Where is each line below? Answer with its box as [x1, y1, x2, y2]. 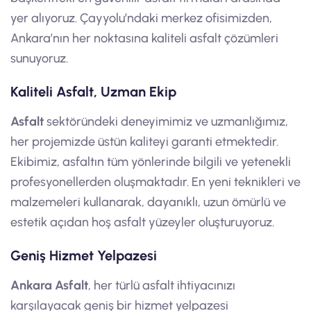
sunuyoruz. [10, 50, 68, 66]
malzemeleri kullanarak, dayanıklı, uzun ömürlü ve [10, 194, 286, 210]
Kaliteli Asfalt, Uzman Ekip [10, 83, 176, 100]
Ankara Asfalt [10, 277, 88, 293]
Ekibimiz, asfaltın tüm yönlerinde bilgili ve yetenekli [10, 153, 291, 169]
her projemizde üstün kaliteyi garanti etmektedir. [10, 133, 278, 149]
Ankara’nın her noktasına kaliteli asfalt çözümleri [10, 30, 278, 46]
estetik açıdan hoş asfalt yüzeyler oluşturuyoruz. [10, 214, 274, 230]
